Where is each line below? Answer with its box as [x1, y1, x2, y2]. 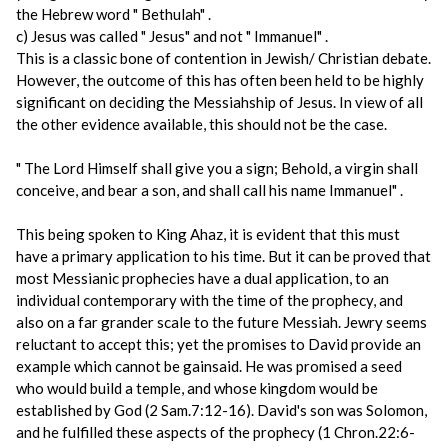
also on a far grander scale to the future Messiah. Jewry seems [16, 313, 427, 331]
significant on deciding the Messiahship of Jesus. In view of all [16, 93, 423, 111]
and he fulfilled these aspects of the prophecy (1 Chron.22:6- [16, 423, 415, 441]
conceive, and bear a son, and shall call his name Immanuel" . [16, 181, 403, 199]
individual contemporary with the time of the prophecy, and [16, 291, 403, 309]
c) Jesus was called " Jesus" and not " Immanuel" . [16, 27, 328, 45]
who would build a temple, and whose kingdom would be [16, 379, 378, 397]
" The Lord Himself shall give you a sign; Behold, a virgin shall [16, 159, 418, 177]
